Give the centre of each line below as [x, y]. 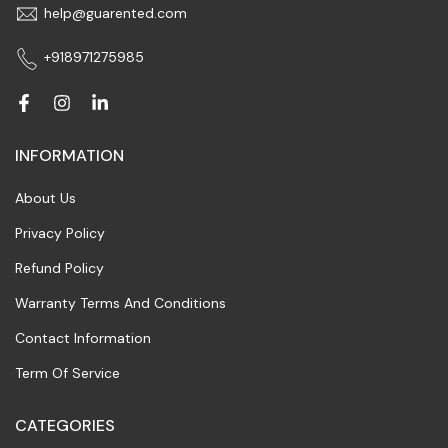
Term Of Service [67, 372]
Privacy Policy [60, 232]
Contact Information [83, 337]
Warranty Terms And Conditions [120, 302]
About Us [45, 197]
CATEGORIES [65, 425]
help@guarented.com [115, 12]
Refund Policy [59, 267]
